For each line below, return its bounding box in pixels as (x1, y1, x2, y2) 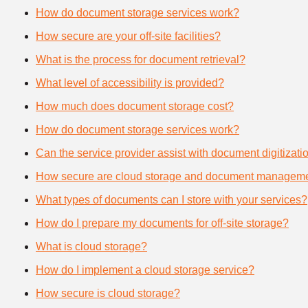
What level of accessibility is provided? (36, 76, 224, 89)
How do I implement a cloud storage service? (36, 263, 254, 276)
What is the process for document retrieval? (36, 53, 245, 65)
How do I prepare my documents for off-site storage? (36, 217, 289, 229)
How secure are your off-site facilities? (36, 30, 221, 42)
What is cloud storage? (36, 240, 147, 252)
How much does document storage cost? (36, 100, 234, 112)
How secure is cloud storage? (36, 287, 180, 299)
